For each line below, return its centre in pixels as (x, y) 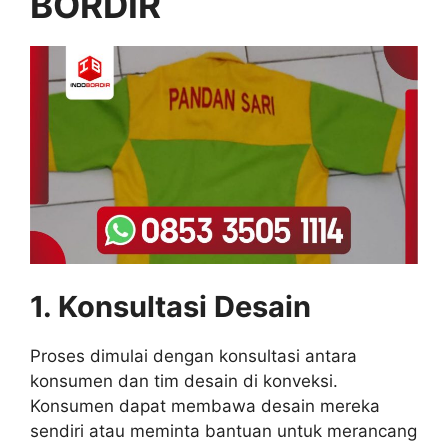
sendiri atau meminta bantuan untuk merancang (223, 430)
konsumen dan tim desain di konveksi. (184, 380)
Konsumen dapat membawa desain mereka (205, 405)
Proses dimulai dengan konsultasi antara (193, 355)
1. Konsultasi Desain (170, 306)
